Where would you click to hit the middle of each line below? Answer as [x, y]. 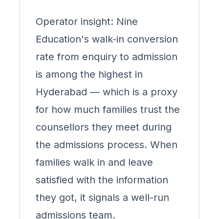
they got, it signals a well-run [102, 197]
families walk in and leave [94, 162]
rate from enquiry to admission [107, 57]
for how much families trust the [108, 109]
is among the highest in [89, 74]
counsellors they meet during [104, 127]
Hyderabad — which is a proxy [107, 92]
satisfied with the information [102, 180]
